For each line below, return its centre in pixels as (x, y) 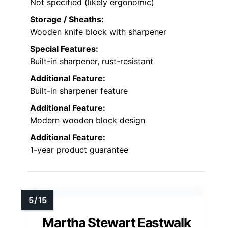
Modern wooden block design (88, 120)
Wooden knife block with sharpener (98, 31)
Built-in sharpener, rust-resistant (92, 61)
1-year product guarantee (79, 149)
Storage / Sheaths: (67, 19)
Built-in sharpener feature (79, 90)
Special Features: (64, 49)
